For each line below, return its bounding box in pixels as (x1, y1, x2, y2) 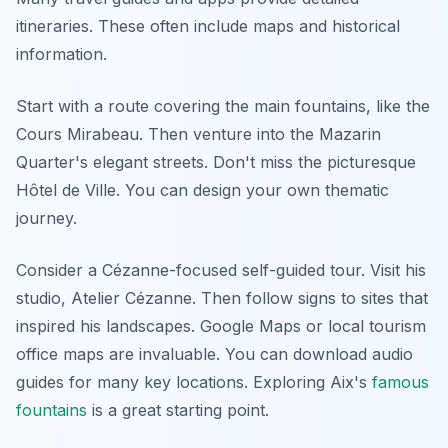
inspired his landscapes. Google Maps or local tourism (16, 316, 426, 336)
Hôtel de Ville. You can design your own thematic (16, 180, 389, 200)
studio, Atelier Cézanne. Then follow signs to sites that (16, 288, 428, 308)
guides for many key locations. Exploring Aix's (16, 372, 372, 392)
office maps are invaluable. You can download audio (16, 344, 413, 364)
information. (16, 44, 107, 64)
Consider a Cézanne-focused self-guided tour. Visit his (16, 260, 426, 280)
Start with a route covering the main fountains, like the (16, 96, 430, 116)
